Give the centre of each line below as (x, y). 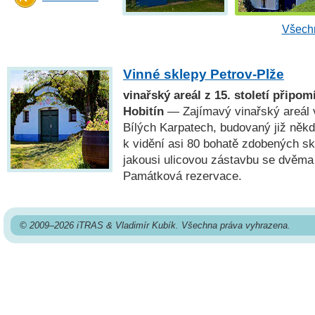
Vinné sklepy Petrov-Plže (204, 74)
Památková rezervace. (182, 175)
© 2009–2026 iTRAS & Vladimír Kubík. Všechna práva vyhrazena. (155, 226)
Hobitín (143, 111)
